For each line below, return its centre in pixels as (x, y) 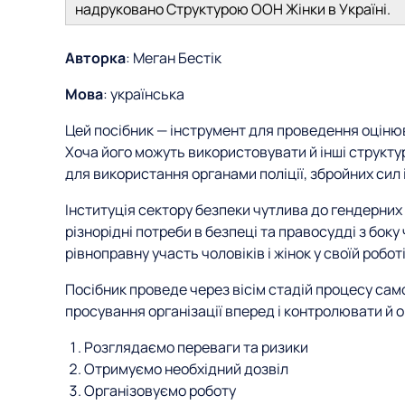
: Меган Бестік (174, 58)
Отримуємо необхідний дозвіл (186, 369)
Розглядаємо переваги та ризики (196, 347)
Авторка (95, 58)
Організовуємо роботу (160, 391)
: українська (144, 94)
